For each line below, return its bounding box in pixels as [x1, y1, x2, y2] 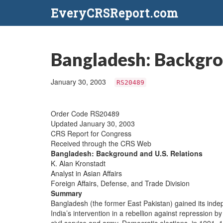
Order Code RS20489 [51, 109, 119, 118]
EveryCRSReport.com [51, 5, 178, 20]
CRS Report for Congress [51, 128, 131, 138]
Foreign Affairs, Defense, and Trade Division [51, 178, 190, 188]
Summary [51, 188, 82, 198]
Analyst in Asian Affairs [51, 168, 122, 178]
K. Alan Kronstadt [51, 158, 106, 168]
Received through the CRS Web [51, 138, 151, 148]
